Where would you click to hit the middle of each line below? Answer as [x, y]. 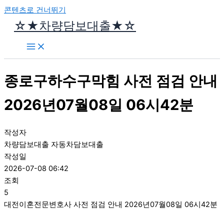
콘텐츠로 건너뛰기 [35, 10]
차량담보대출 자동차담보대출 [54, 145]
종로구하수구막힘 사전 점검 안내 [111, 80]
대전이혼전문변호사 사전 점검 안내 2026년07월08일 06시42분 [111, 205]
